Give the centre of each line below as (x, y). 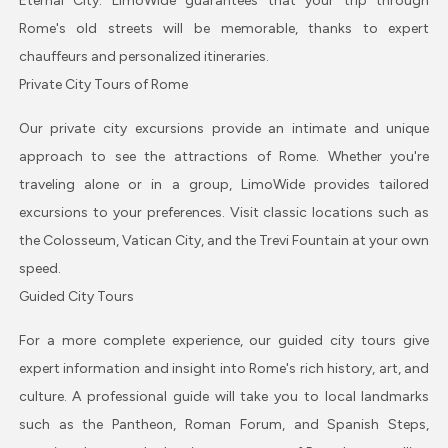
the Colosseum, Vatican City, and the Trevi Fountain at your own (224, 240)
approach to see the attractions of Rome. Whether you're (224, 156)
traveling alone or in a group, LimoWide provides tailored (224, 184)
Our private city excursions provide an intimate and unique (224, 128)
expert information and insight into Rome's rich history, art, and (224, 368)
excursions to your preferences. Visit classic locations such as (224, 212)
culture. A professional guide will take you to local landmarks (224, 396)
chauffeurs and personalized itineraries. (143, 56)
